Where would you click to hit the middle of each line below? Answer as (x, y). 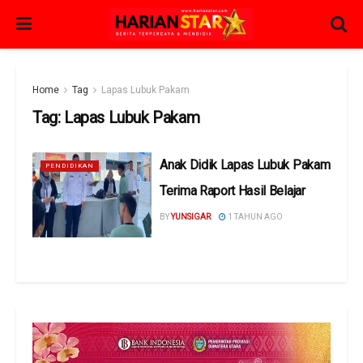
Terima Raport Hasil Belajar (233, 191)
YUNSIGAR (191, 217)
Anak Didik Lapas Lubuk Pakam (245, 165)
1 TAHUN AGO (255, 217)
